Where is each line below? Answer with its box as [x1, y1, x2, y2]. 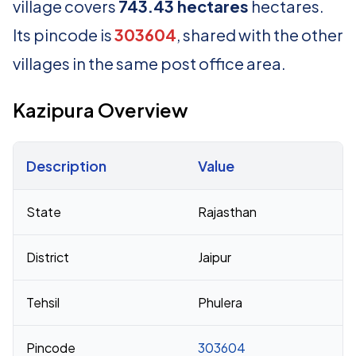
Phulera [198, 294, 242, 311]
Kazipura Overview [13, 98, 188, 122]
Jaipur [198, 249, 231, 265]
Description [26, 157, 106, 175]
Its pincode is [13, 25, 114, 44]
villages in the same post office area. [13, 53, 286, 73]
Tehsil [26, 294, 60, 311]
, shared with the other [176, 25, 343, 44]
